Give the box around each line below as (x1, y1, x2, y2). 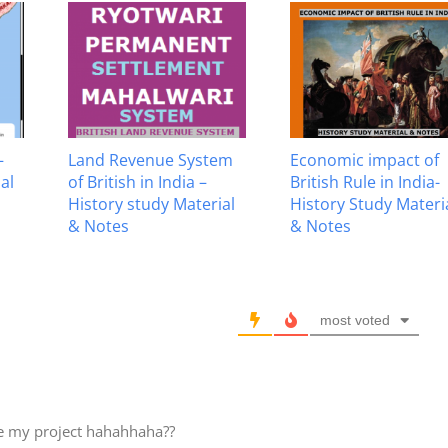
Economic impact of (290, 149, 439, 172)
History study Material (68, 193, 235, 216)
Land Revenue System (68, 149, 233, 172)
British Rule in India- (290, 171, 440, 194)
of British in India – (68, 171, 207, 194)
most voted (320, 311, 390, 328)
